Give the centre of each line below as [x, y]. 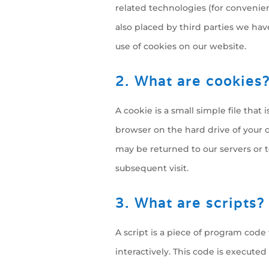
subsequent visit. [152, 168]
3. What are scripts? [190, 203]
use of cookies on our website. [181, 46]
